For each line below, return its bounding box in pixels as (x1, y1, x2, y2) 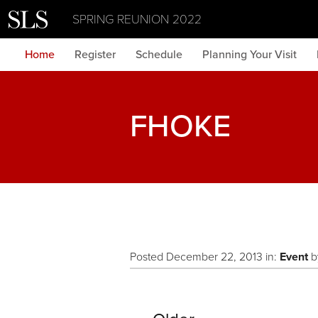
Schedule (136, 48, 182, 62)
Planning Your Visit (202, 48, 297, 62)
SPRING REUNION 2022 (72, 12, 202, 27)
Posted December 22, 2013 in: (130, 250, 280, 264)
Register (75, 48, 116, 62)
